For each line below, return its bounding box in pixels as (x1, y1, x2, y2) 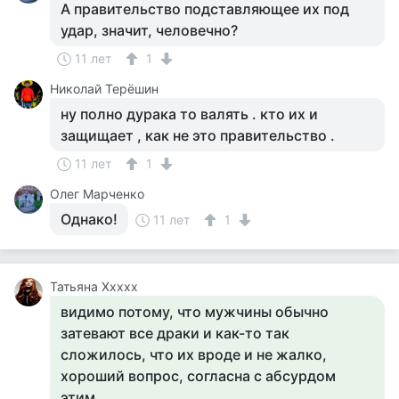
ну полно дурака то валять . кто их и (61, 105, 318, 123)
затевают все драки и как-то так (61, 324, 289, 342)
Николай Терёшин (50, 81, 159, 96)
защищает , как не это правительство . (61, 126, 335, 144)
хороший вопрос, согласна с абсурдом (61, 367, 336, 385)
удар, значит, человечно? (61, 21, 238, 39)
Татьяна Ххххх (50, 279, 138, 294)
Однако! (61, 210, 118, 228)
